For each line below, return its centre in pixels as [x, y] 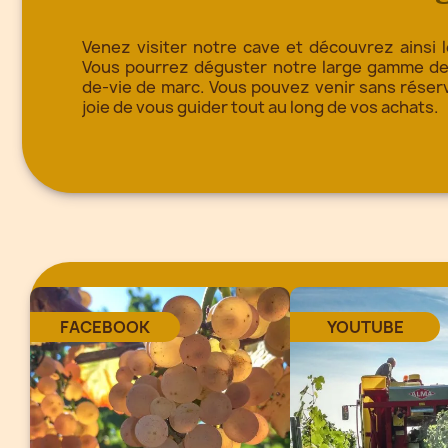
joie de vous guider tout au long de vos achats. [260, 106]
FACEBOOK [105, 326]
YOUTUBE [365, 326]
